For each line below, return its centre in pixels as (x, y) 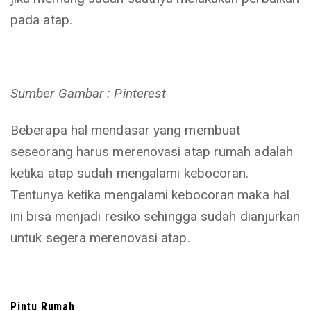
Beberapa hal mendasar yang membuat (126, 130)
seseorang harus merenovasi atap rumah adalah (152, 152)
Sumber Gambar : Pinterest (89, 93)
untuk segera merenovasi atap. (100, 238)
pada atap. (41, 20)
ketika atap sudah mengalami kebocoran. (130, 173)
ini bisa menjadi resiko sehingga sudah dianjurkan (155, 216)
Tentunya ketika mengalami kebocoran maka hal (150, 195)
